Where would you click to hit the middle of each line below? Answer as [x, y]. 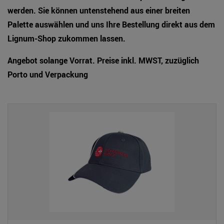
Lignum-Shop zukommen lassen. [66, 39]
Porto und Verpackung [48, 75]
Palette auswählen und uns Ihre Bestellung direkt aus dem [111, 25]
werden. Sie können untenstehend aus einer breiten [99, 11]
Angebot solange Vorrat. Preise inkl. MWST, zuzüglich [103, 61]
